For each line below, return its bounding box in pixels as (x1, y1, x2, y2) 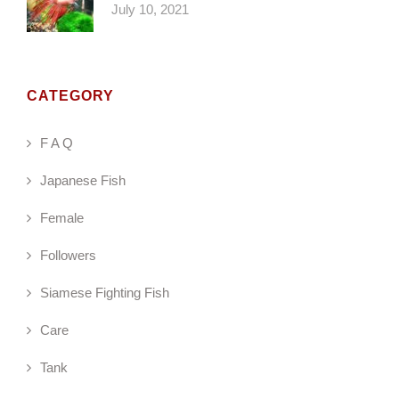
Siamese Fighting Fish (40, 285, 169, 301)
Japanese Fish (40, 173, 126, 189)
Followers (40, 248, 96, 264)
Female (40, 210, 84, 226)
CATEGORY (27, 88, 114, 104)
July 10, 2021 (111, 2, 189, 18)
